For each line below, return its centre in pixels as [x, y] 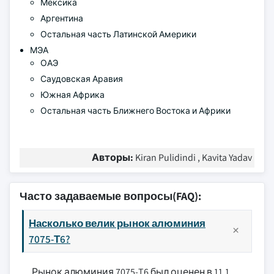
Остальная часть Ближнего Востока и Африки [135, 111]
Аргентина [62, 18]
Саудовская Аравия [82, 79]
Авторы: [113, 157]
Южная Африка [72, 95]
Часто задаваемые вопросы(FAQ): [110, 196]
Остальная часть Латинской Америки [118, 34]
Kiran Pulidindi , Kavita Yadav [194, 157]
